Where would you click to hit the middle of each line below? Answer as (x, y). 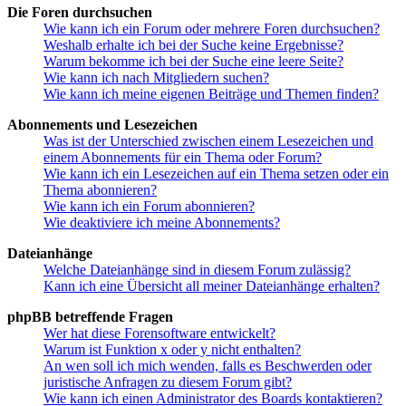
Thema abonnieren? (100, 190)
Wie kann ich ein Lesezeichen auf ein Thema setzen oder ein (216, 174)
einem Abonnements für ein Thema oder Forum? (183, 158)
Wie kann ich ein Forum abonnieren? (149, 207)
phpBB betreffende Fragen (90, 317)
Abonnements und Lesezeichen (102, 125)
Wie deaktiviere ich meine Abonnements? (162, 223)
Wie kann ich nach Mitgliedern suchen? (156, 78)
